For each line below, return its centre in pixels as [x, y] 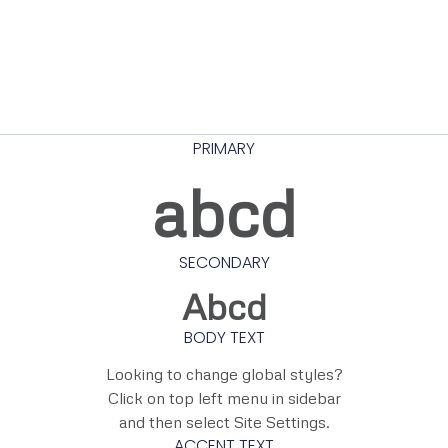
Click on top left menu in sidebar [224, 398]
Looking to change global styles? [224, 374]
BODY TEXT [224, 338]
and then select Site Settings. [224, 422]
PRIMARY [224, 149]
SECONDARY [224, 263]
